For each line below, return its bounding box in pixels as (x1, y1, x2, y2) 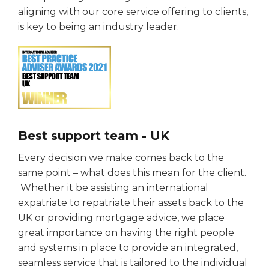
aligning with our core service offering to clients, (18, 5, 248, 17)
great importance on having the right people (18, 226, 234, 238)
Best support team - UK (18, 128, 169, 143)
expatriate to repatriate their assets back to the (18, 196, 244, 208)
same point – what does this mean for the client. (18, 166, 246, 178)
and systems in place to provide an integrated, (18, 241, 238, 253)
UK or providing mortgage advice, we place (18, 211, 225, 223)
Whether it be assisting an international (18, 181, 208, 193)
